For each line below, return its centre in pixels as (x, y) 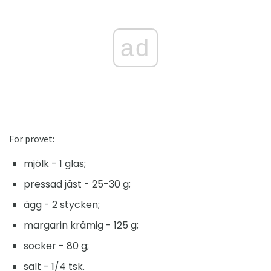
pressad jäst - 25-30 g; (77, 184)
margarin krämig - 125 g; (81, 226)
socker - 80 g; (56, 246)
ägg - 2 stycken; (62, 205)
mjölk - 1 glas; (55, 164)
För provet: (32, 139)
